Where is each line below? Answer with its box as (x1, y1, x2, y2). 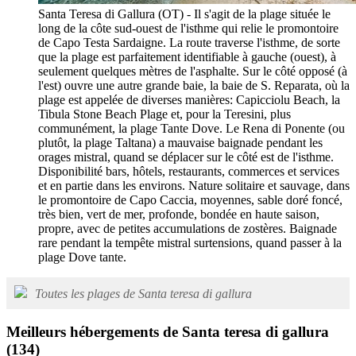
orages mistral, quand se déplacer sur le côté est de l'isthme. (38, 149, 334, 164)
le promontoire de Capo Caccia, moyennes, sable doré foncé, (38, 192, 342, 207)
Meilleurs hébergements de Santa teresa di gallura (6, 323, 329, 341)
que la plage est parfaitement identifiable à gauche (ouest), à (38, 49, 336, 64)
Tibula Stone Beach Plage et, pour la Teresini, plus (38, 106, 291, 121)
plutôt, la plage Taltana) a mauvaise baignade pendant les (38, 135, 323, 149)
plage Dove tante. (38, 250, 126, 264)
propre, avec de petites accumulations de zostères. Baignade (38, 221, 337, 235)
